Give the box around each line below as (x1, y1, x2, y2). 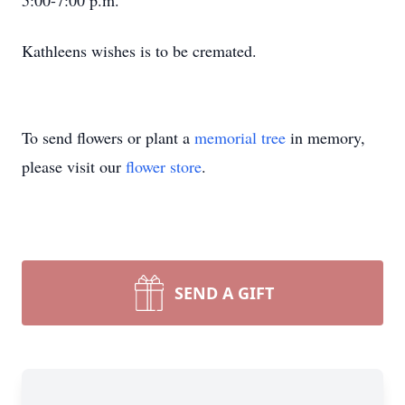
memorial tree (194, 127, 286, 148)
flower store (126, 155, 202, 177)
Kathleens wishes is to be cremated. (22, 40, 257, 61)
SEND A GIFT (174, 282, 274, 304)
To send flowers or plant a (22, 127, 194, 148)
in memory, (286, 127, 365, 148)
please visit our (22, 155, 126, 177)
